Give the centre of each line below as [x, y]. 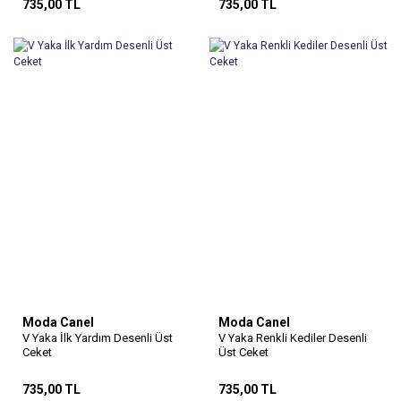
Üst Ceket [243, 353]
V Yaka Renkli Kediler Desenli [293, 338]
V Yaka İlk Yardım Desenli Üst [98, 338]
